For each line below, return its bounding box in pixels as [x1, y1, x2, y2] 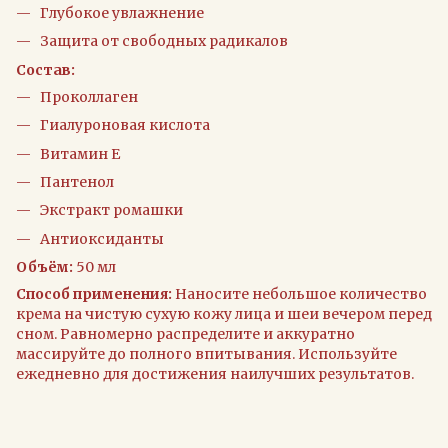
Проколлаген [40, 87, 138, 106]
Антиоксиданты [40, 229, 164, 248]
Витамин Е [40, 144, 120, 163]
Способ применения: [16, 285, 172, 304]
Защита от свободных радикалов [40, 32, 288, 51]
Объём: [16, 258, 73, 277]
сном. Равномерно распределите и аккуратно [16, 325, 355, 344]
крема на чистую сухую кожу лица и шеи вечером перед [16, 305, 432, 324]
